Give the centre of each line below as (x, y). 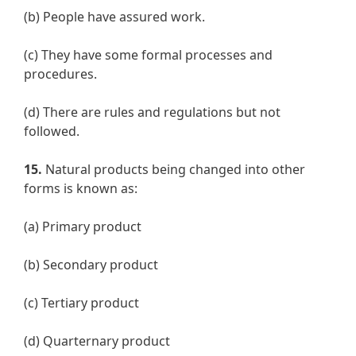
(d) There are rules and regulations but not (152, 112)
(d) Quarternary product (97, 341)
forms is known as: (81, 189)
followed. (52, 132)
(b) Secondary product (91, 265)
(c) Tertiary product (81, 303)
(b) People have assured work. (114, 17)
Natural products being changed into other (174, 170)
